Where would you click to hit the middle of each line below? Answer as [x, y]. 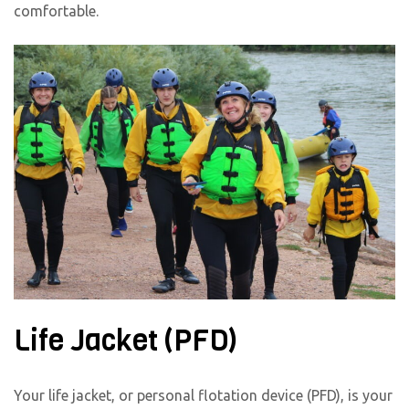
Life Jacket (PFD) [126, 341]
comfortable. [56, 11]
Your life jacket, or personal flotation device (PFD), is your [203, 396]
